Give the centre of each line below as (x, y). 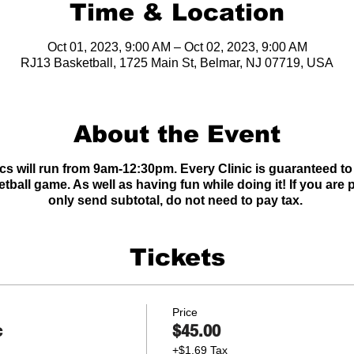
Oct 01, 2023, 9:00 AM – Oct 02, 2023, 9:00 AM (177, 47)
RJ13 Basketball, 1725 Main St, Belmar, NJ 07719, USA (177, 62)
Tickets (177, 257)
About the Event (177, 134)
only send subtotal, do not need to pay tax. (177, 200)
